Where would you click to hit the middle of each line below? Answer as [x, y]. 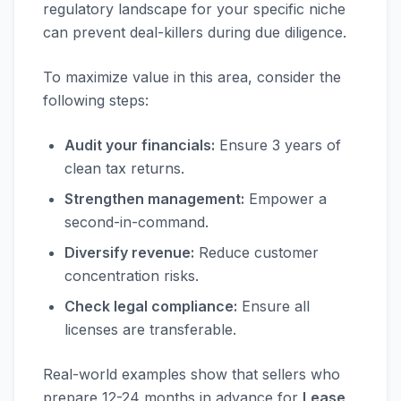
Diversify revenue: [129, 252]
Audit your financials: [140, 145]
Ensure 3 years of [278, 145]
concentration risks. [132, 276]
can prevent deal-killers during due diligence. [195, 32]
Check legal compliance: [151, 306]
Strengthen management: [154, 199]
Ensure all [273, 306]
